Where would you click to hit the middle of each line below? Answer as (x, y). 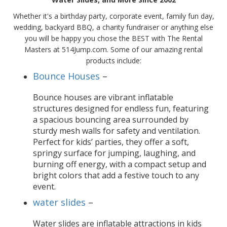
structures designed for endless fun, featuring (121, 109)
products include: (113, 61)
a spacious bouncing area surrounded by (111, 120)
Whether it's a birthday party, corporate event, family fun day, (113, 16)
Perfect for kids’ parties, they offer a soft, (111, 142)
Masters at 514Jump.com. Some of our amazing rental (113, 50)
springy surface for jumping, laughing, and (114, 153)
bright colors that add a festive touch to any (116, 176)
